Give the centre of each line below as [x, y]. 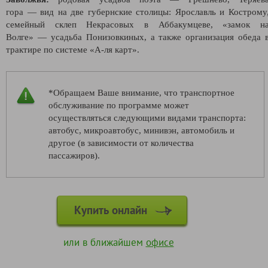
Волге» [22, 37]
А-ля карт [113, 49]
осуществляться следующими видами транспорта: [147, 118]
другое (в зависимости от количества [121, 143]
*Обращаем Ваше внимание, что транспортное [141, 92]
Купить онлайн [112, 210]
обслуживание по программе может [119, 105]
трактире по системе [48, 49]
